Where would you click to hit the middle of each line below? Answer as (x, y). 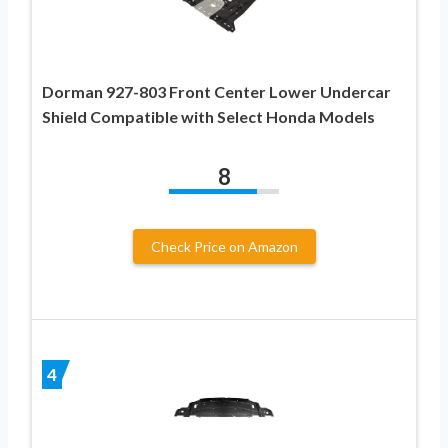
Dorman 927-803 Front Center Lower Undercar (216, 92)
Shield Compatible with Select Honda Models (208, 117)
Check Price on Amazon (224, 247)
